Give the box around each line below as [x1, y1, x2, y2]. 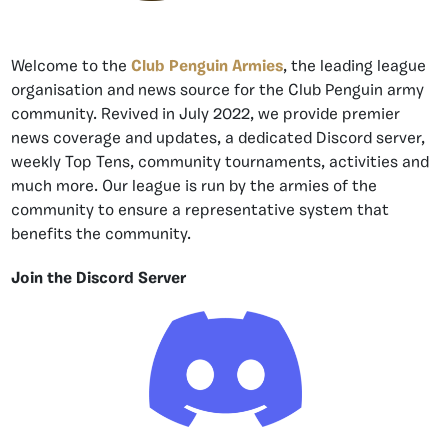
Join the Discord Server [11, 270, 186, 287]
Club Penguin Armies [131, 58, 283, 75]
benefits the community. [11, 226, 191, 243]
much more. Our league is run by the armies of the [11, 178, 377, 195]
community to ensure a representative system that [11, 202, 389, 219]
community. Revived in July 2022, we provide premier [11, 106, 400, 123]
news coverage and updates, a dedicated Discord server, [11, 130, 425, 147]
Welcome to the [11, 58, 131, 75]
